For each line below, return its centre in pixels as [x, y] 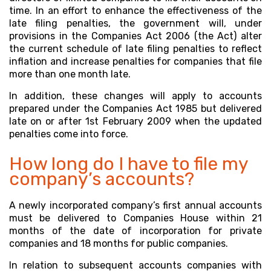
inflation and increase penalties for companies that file [135, 61]
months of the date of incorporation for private [135, 231]
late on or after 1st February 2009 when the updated [135, 121]
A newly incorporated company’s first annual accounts [135, 205]
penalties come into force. [69, 134]
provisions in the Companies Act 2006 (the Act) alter [135, 36]
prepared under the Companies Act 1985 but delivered [135, 109]
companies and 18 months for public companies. [119, 243]
